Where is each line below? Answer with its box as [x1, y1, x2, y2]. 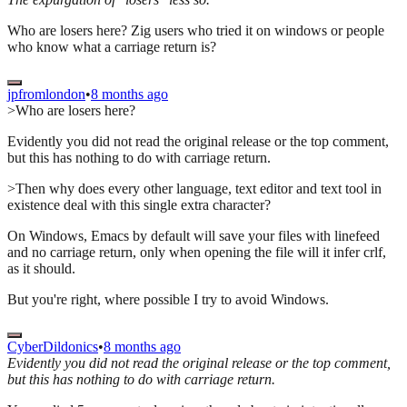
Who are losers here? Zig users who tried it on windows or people [7, 23, 384, 39]
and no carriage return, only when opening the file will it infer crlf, [7, 244, 386, 261]
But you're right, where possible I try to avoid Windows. [7, 292, 329, 308]
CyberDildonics [7, 339, 98, 355]
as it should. [7, 261, 75, 277]
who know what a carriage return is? [7, 39, 216, 55]
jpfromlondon [7, 86, 85, 103]
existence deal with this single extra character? [7, 197, 271, 213]
